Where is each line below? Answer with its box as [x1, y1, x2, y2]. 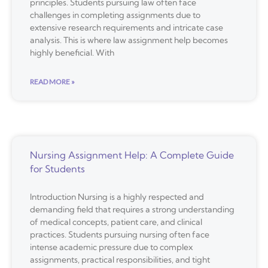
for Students [30, 162, 85, 175]
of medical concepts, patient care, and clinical [30, 216, 202, 227]
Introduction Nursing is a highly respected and [30, 191, 204, 202]
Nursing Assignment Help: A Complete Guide [30, 148, 234, 161]
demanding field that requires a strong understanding [30, 203, 234, 215]
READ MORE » [30, 77, 75, 86]
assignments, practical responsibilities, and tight [30, 254, 210, 265]
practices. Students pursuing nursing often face [30, 229, 209, 240]
